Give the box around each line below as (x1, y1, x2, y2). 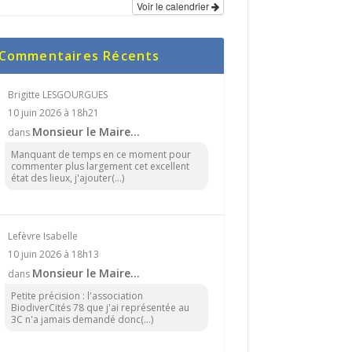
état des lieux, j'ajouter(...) (10, 170, 124, 185)
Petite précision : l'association (10, 288, 143, 302)
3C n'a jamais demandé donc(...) (10, 312, 153, 326)
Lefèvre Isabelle (7, 229, 78, 243)
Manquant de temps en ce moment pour (10, 147, 191, 161)
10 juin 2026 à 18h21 (7, 105, 99, 119)
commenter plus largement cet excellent (10, 159, 189, 173)
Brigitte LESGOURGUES (7, 87, 108, 101)
